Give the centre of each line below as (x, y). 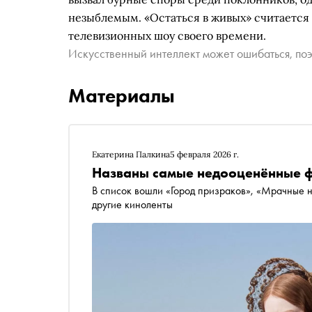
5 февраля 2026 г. (204, 154)
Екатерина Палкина (131, 154)
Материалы (122, 96)
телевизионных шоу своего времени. (167, 36)
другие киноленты (132, 204)
